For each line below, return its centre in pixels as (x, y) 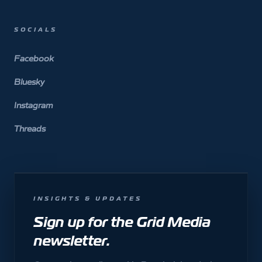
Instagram (34, 105)
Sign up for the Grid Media (122, 222)
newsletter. (71, 241)
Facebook (34, 58)
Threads (30, 128)
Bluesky (29, 82)
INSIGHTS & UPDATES (88, 199)
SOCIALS (36, 30)
